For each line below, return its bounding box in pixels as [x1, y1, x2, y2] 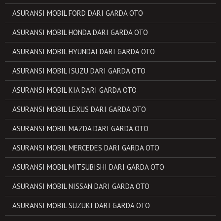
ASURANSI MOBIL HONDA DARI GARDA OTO [12, 28, 148, 37]
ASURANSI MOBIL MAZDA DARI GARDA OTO [12, 124, 148, 133]
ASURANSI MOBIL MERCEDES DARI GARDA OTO [12, 143, 159, 152]
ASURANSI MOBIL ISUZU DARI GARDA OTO [12, 66, 146, 75]
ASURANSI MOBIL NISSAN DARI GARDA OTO [12, 182, 149, 191]
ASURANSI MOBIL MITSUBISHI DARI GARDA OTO [12, 162, 164, 172]
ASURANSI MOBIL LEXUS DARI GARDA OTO [12, 105, 146, 114]
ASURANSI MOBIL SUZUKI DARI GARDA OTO [12, 201, 150, 210]
